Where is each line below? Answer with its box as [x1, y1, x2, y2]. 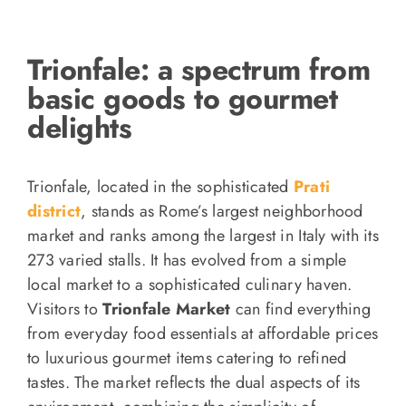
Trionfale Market [102, 296, 231, 321]
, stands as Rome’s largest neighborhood [81, 198, 363, 223]
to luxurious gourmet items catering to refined [26, 345, 347, 370]
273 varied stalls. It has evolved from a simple [26, 247, 347, 272]
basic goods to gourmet [26, 78, 338, 121]
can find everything [230, 296, 371, 321]
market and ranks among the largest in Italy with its [26, 223, 380, 247]
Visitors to [26, 296, 103, 321]
